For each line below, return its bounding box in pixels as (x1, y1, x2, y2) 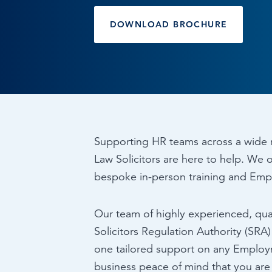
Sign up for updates (29, 38, 106, 49)
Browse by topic (29, 10, 92, 21)
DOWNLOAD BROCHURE (109, 19, 228, 30)
